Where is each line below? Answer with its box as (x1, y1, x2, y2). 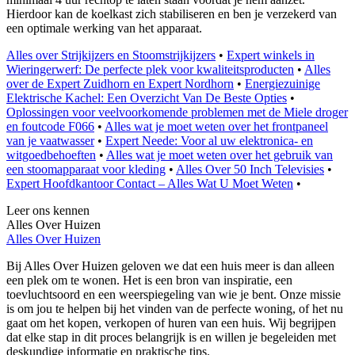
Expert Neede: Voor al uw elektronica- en (105, 133, 313, 147)
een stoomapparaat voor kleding (6, 162, 166, 176)
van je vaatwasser (6, 133, 94, 147)
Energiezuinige (245, 76, 320, 90)
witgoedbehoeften (6, 147, 96, 162)
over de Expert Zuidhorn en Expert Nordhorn (6, 76, 234, 90)
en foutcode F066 (6, 119, 94, 133)
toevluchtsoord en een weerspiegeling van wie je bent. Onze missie (6, 287, 341, 301)
